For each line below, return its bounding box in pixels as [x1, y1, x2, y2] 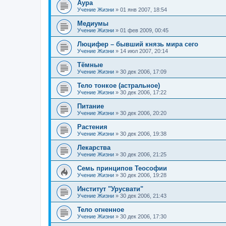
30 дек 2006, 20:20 [120, 110, 166, 117]
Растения [77, 123, 107, 131]
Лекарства [77, 144, 110, 152]
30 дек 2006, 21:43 [120, 193, 166, 199]
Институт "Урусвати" [77, 185, 143, 193]
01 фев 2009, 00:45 [120, 27, 168, 34]
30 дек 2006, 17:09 [120, 69, 166, 75]
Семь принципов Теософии [77, 164, 167, 173]
